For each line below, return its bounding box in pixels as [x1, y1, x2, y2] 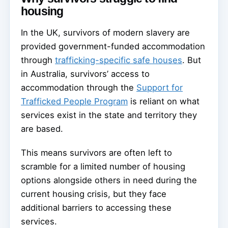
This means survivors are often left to [21, 148, 172, 158]
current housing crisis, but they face [21, 189, 166, 199]
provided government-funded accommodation [21, 41, 205, 52]
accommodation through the [21, 82, 136, 93]
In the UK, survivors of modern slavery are [21, 27, 190, 38]
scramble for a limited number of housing [21, 161, 185, 172]
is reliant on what [128, 96, 199, 107]
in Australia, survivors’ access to [21, 69, 150, 79]
